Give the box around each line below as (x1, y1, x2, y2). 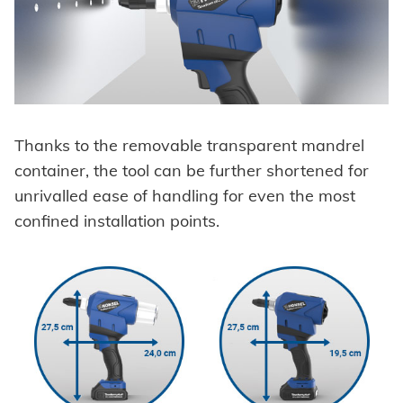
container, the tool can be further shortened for (14, 160, 369, 182)
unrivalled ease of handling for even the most (14, 185, 355, 207)
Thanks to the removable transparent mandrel (14, 135, 364, 157)
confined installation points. (14, 210, 219, 232)
